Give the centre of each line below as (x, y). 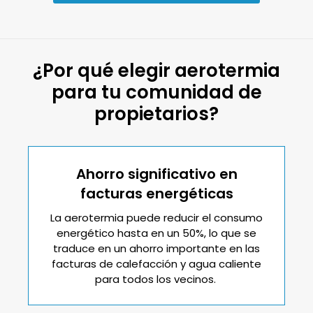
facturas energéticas (156, 193)
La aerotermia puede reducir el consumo (156, 217)
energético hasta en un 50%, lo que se (156, 233)
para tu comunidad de (156, 92)
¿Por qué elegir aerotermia (156, 70)
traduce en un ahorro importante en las (156, 248)
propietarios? (156, 114)
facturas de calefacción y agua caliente (156, 263)
